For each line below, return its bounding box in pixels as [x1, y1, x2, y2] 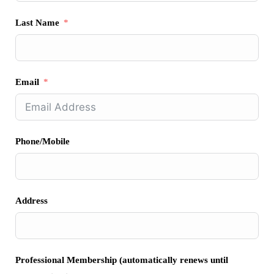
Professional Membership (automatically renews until [15, 254, 228, 265]
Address [15, 195, 48, 206]
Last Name [15, 17, 59, 28]
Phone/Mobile [15, 136, 70, 146]
